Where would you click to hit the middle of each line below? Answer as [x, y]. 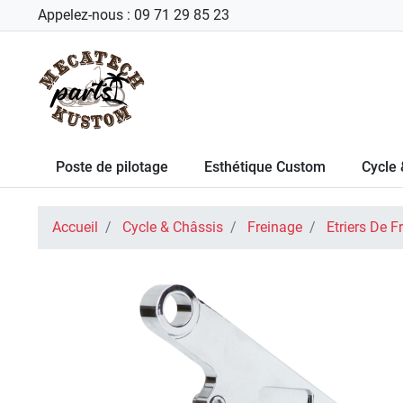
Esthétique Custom [265, 167]
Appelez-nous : [86, 15]
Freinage [275, 227]
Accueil [75, 227]
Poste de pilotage [112, 167]
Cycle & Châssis [173, 227]
